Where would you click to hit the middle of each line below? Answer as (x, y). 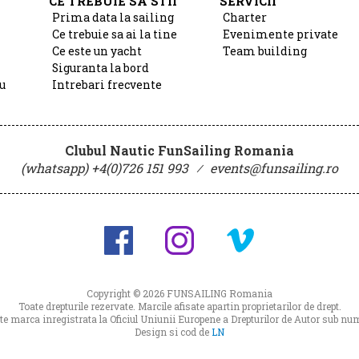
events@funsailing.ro (274, 168)
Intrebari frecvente (107, 85)
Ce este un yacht (97, 51)
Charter (245, 18)
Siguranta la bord (100, 68)
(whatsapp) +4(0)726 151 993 (106, 168)
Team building (265, 51)
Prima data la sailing (113, 18)
